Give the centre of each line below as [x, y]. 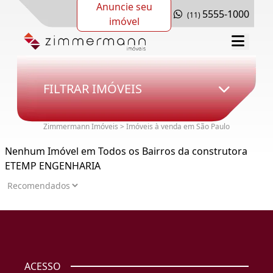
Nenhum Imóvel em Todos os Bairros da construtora [126, 151]
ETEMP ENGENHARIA [53, 166]
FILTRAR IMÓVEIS [92, 88]
